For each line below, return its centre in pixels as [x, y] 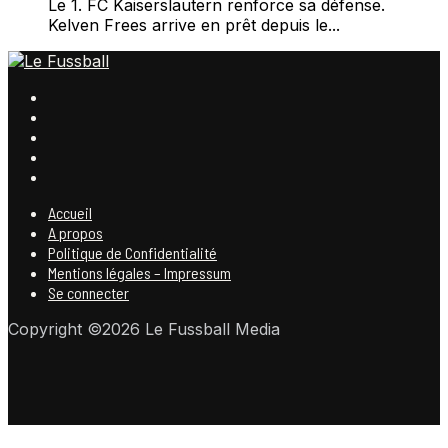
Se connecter [88, 292]
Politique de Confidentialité [132, 252]
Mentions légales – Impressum [139, 272]
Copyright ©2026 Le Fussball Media [144, 328]
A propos [75, 232]
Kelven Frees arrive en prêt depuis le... [194, 24]
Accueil [70, 212]
